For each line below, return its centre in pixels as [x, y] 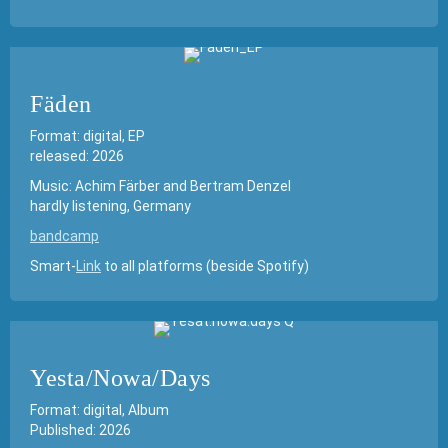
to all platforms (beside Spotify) [205, 266]
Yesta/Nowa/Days [120, 378]
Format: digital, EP [87, 136]
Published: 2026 [80, 430]
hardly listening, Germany [110, 206]
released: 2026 [77, 156]
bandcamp [64, 236]
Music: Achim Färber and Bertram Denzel [160, 186]
